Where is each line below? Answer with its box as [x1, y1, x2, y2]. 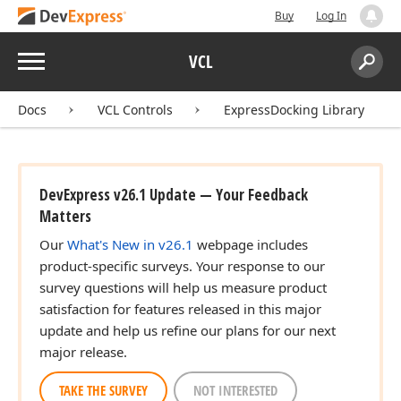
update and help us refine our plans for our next [39, 321, 336, 339]
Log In [316, 8, 346, 23]
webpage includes [193, 235, 308, 253]
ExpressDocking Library [224, 101, 364, 118]
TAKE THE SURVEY [59, 381, 148, 399]
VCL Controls [98, 101, 173, 118]
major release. [39, 343, 127, 361]
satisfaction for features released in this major [39, 300, 321, 318]
